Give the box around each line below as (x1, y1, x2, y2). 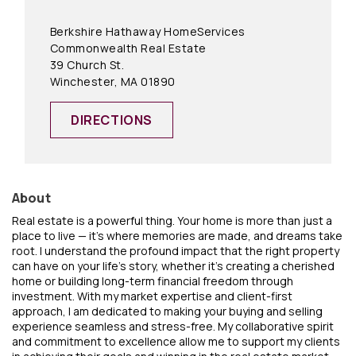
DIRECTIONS (71, 111, 153, 129)
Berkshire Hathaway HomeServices (50, 24, 246, 39)
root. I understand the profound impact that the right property (12, 243, 339, 258)
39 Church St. (50, 57, 125, 72)
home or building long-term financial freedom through (12, 273, 293, 288)
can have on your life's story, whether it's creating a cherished (12, 258, 335, 273)
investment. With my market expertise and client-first (12, 288, 292, 304)
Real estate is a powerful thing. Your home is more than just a (12, 213, 332, 228)
